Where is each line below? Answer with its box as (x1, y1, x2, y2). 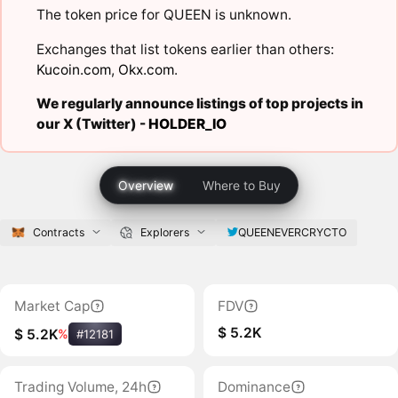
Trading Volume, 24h (13, 378, 147, 396)
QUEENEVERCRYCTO (237, 225, 346, 239)
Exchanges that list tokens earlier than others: (36, 40, 334, 58)
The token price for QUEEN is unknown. (36, 6, 291, 24)
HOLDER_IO (147, 115, 227, 133)
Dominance (217, 378, 291, 396)
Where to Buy (203, 177, 282, 193)
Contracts (33, 225, 85, 239)
